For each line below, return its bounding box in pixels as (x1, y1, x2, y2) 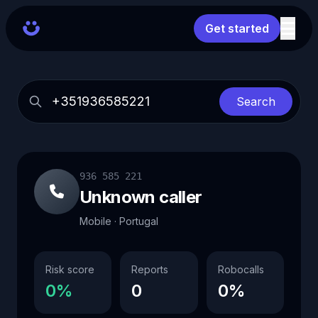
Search (236, 94, 275, 109)
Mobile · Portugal (79, 215, 158, 227)
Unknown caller (79, 187, 202, 207)
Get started (205, 21, 269, 35)
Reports (131, 263, 169, 275)
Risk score (45, 263, 94, 275)
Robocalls (217, 263, 264, 275)
